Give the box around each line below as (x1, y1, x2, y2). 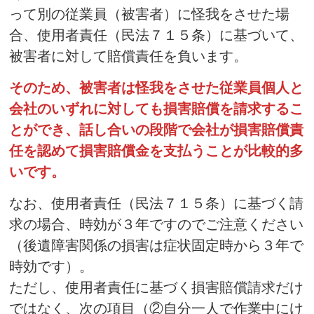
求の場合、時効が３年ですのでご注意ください (9, 216, 304, 232)
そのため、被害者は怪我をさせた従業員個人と (9, 79, 304, 95)
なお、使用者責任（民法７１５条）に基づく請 (9, 195, 304, 211)
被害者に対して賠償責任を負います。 (9, 48, 248, 64)
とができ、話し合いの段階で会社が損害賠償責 (9, 121, 304, 137)
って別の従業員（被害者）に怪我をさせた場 (9, 6, 290, 22)
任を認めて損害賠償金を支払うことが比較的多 (9, 142, 304, 158)
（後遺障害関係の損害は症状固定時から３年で (9, 237, 304, 253)
